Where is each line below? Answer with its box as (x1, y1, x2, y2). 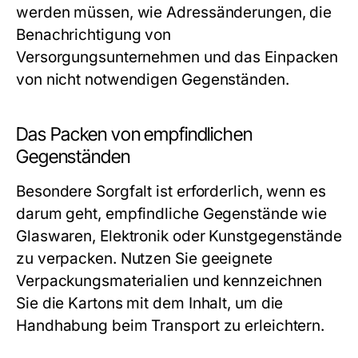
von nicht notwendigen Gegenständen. (16, 70, 289, 89)
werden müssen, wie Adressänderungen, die (16, 3, 332, 22)
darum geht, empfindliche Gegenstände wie (16, 205, 328, 223)
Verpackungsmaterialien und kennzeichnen (16, 272, 323, 290)
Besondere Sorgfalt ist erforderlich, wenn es (16, 182, 326, 201)
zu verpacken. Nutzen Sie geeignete (16, 249, 272, 268)
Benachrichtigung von (16, 26, 172, 44)
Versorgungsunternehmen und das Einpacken (16, 48, 339, 66)
